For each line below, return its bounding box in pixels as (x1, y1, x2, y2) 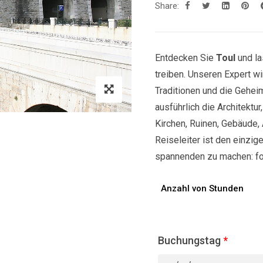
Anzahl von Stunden (161, 183, 244, 194)
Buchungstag (158, 234, 221, 247)
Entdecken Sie (155, 52, 216, 63)
